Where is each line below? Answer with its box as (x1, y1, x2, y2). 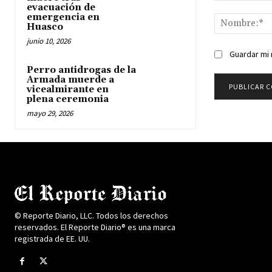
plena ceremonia (27, 93, 109, 105)
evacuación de (27, 1, 95, 13)
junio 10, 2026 (27, 35, 70, 46)
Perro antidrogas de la (27, 64, 136, 76)
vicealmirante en (27, 83, 109, 95)
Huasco (27, 21, 63, 33)
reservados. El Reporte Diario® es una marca (15, 221, 175, 233)
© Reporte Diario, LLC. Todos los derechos (15, 209, 168, 221)
